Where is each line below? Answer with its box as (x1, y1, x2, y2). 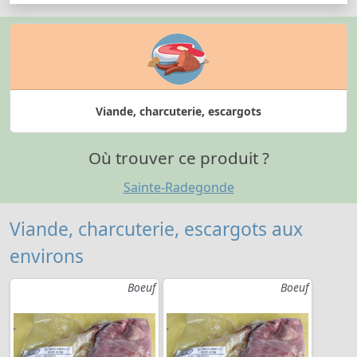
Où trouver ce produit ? (88, 146, 269, 169)
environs (10, 244, 84, 269)
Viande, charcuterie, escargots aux (10, 217, 303, 242)
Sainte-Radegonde (123, 178, 234, 197)
